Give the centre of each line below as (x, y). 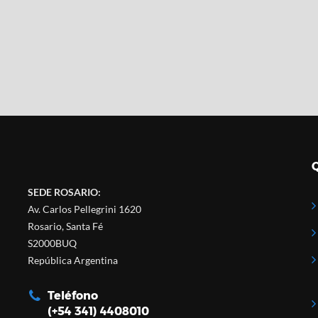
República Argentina (72, 260)
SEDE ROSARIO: (64, 192)
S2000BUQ (52, 243)
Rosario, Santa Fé (65, 226)
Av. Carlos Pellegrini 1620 (84, 209)
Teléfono (72, 296)
